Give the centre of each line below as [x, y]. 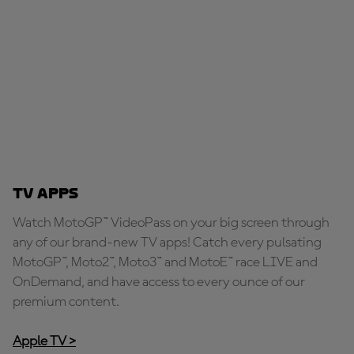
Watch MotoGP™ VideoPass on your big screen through [171, 223]
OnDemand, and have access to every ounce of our [159, 282]
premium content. [66, 302]
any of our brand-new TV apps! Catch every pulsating [167, 243]
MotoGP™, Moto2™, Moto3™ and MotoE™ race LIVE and [165, 262]
